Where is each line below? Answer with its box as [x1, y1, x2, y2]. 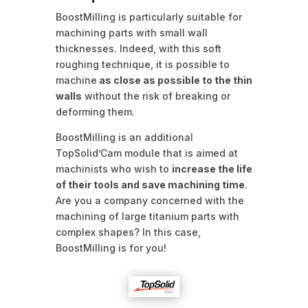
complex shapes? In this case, [55, 226, 201, 239]
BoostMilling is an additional [55, 131, 193, 144]
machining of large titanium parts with [55, 210, 239, 223]
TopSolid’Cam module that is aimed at [55, 147, 238, 159]
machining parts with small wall [55, 27, 208, 39]
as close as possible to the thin [96, 74, 252, 87]
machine [55, 74, 97, 87]
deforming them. [55, 106, 135, 118]
